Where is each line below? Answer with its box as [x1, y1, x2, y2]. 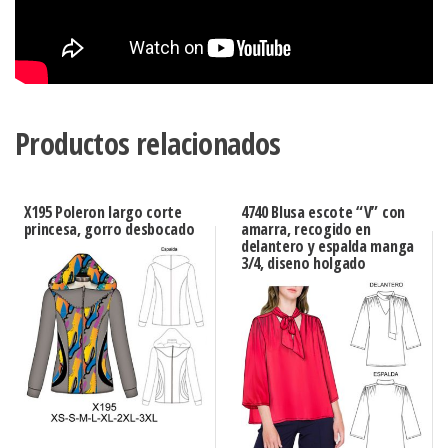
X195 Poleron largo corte [23, 200, 182, 223]
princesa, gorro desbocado [23, 217, 195, 240]
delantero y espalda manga [240, 234, 414, 257]
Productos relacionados [15, 122, 281, 164]
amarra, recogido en [240, 217, 371, 240]
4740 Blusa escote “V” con [240, 200, 405, 223]
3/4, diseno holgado [240, 251, 366, 274]
